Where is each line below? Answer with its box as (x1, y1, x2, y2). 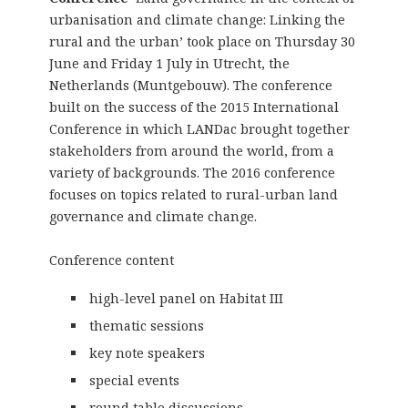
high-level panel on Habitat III (89, 289, 284, 307)
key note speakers (89, 343, 206, 362)
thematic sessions (89, 316, 205, 334)
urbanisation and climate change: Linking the (48, 10, 345, 28)
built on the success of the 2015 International (48, 97, 339, 116)
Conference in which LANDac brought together (48, 119, 350, 138)
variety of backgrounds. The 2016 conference (48, 163, 335, 181)
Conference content (48, 250, 174, 269)
